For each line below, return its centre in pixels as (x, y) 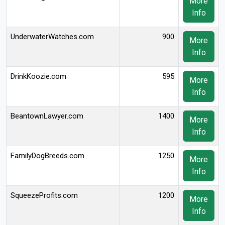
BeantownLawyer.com (47, 116)
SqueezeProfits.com (44, 195)
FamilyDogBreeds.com (47, 156)
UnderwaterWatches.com (52, 37)
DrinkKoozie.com (38, 76)
